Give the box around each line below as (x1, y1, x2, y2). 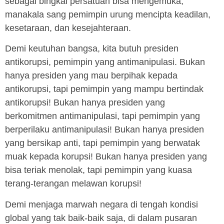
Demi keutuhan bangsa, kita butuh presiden (5, 43, 178, 54)
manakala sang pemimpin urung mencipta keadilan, (5, 9, 210, 19)
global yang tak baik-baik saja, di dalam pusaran (5, 212, 197, 223)
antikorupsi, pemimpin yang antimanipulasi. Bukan (5, 57, 205, 67)
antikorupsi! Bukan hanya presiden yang (5, 97, 165, 108)
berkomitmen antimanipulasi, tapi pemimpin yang (5, 111, 200, 121)
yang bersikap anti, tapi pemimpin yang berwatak (5, 138, 200, 148)
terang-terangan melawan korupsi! (5, 178, 141, 189)
